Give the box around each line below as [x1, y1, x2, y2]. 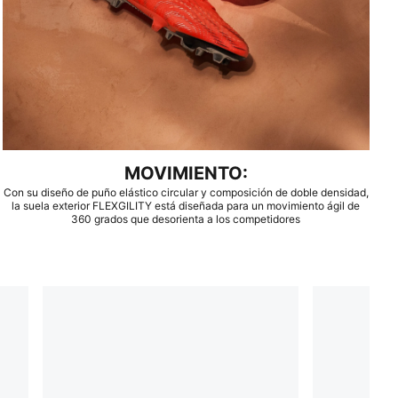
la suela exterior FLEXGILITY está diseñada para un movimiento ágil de [12, 199, 361, 213]
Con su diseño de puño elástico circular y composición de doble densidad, [3, 186, 369, 200]
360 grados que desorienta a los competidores [71, 212, 301, 227]
